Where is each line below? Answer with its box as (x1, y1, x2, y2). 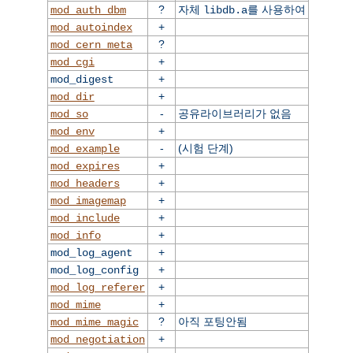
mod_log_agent (50, 247, 132, 260)
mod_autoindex (50, 21, 132, 35)
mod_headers (50, 177, 120, 191)
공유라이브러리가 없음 (177, 107, 292, 121)
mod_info (50, 229, 101, 243)
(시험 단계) (177, 142, 233, 155)
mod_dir (50, 91, 95, 104)
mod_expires (50, 160, 120, 173)
